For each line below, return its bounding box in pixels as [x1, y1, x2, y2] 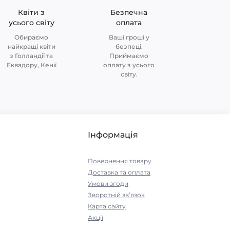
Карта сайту [88, 202, 126, 210]
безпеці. [115, 43, 143, 50]
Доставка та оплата [88, 168, 150, 176]
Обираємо [14, 33, 48, 41]
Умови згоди [88, 180, 128, 187]
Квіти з [18, 8, 45, 17]
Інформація [88, 130, 138, 140]
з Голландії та [10, 52, 53, 60]
